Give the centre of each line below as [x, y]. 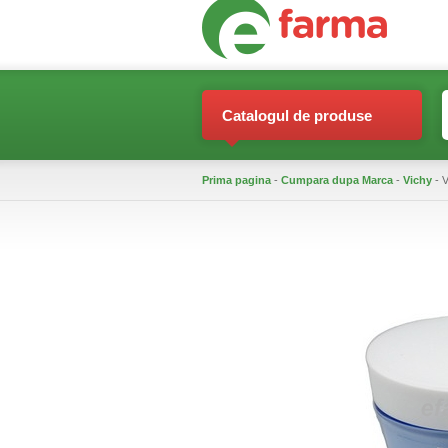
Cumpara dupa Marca [337, 180]
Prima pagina [236, 180]
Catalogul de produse [297, 115]
